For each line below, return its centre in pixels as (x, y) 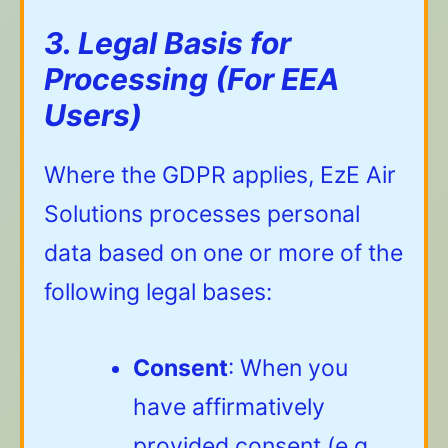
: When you (288, 367)
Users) (93, 115)
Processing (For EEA (191, 79)
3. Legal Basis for (167, 43)
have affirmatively (229, 406)
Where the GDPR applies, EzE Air (220, 175)
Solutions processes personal (202, 214)
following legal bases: (158, 292)
